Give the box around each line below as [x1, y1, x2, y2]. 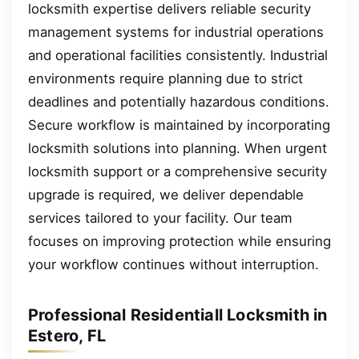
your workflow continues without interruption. [28, 256, 319, 272]
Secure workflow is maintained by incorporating [28, 116, 330, 133]
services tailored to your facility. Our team [28, 209, 292, 226]
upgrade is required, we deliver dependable [28, 186, 304, 203]
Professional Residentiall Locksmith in [28, 305, 328, 325]
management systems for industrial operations [28, 23, 324, 40]
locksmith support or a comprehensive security [28, 163, 327, 179]
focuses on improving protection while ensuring [28, 232, 331, 249]
